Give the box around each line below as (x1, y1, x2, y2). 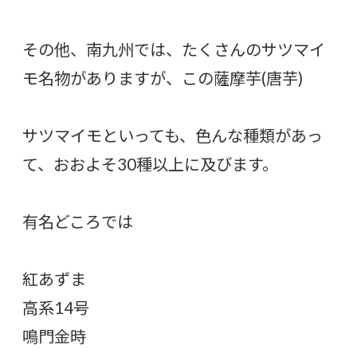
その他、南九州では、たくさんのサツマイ (22, 40, 325, 60)
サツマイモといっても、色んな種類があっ (22, 126, 323, 146)
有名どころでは (22, 212, 133, 232)
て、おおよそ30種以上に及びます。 (22, 155, 278, 175)
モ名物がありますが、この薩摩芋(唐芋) (22, 69, 303, 88)
